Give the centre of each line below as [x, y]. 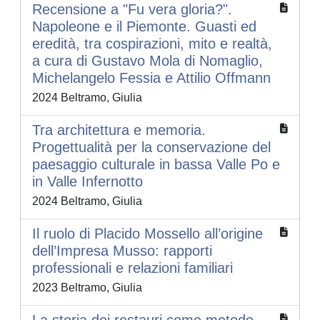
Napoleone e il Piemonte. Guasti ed [144, 27]
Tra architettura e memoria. [119, 130]
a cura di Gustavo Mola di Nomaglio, [147, 61]
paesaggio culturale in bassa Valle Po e [156, 165]
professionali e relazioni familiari [132, 268]
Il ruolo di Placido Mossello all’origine [147, 234]
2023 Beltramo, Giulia [87, 288]
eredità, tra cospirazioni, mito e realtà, [152, 44]
